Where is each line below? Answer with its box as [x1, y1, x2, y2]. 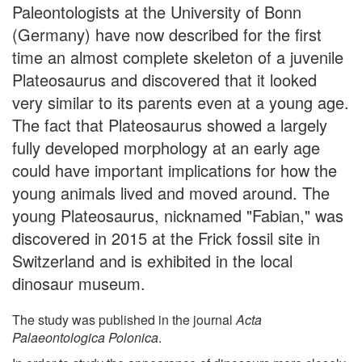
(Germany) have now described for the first [12, 22, 322, 46]
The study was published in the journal [12, 309, 236, 329]
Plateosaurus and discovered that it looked [12, 67, 317, 91]
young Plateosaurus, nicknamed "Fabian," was [12, 203, 343, 227]
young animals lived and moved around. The [12, 180, 330, 204]
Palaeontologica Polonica [12, 327, 158, 347]
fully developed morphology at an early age [12, 135, 320, 159]
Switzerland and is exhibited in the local [12, 248, 293, 272]
